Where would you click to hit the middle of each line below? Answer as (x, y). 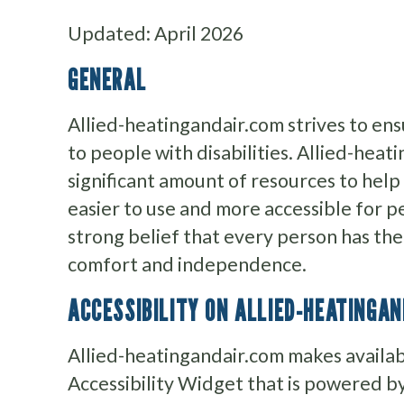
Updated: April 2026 (156, 34)
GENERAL (107, 80)
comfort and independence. (187, 265)
